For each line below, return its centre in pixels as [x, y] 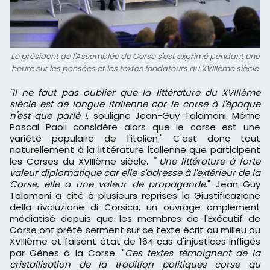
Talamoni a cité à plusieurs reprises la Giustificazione [135, 196]
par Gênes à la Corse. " [67, 253]
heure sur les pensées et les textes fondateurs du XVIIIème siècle [135, 69]
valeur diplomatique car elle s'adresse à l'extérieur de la [135, 173]
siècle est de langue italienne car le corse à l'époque [135, 104]
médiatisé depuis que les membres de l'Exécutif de [135, 219]
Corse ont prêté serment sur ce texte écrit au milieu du [135, 230]
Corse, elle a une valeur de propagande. [109, 184]
